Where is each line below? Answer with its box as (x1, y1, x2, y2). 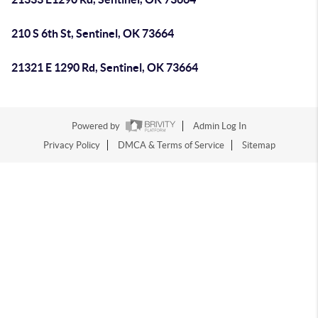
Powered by (72, 121, 122, 132)
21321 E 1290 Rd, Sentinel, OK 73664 (11, 61, 198, 74)
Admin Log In (193, 121, 246, 132)
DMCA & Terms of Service (117, 140, 224, 151)
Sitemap (241, 140, 275, 151)
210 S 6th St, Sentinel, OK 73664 (11, 27, 174, 40)
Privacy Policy (43, 140, 100, 151)
